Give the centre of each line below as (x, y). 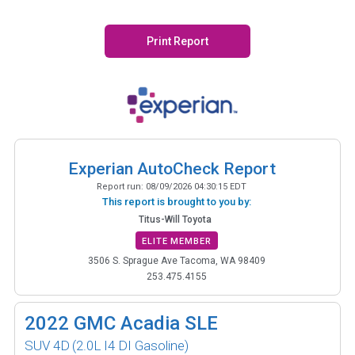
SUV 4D (47, 345)
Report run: (121, 186)
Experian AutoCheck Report (172, 168)
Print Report (177, 41)
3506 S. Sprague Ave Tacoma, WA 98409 (177, 260)
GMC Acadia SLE (146, 323)
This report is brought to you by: (177, 201)
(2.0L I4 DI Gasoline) (130, 345)
